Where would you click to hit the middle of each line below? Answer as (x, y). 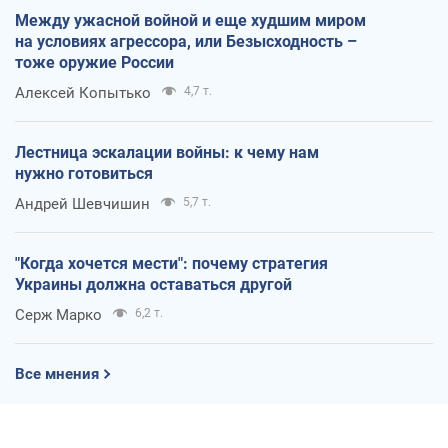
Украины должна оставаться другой (153, 284)
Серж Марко (58, 314)
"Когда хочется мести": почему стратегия (171, 263)
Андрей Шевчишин (82, 203)
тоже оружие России (94, 62)
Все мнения (57, 373)
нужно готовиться (84, 173)
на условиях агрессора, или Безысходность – (186, 41)
